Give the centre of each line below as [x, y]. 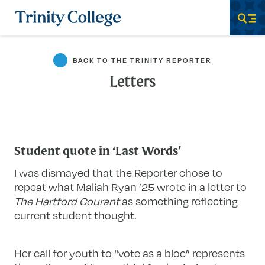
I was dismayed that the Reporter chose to [119, 172]
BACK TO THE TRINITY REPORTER [142, 60]
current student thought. [76, 215]
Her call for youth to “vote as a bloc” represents [130, 253]
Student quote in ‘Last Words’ [98, 152]
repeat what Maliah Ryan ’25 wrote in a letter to [131, 187]
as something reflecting [179, 201]
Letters [132, 83]
